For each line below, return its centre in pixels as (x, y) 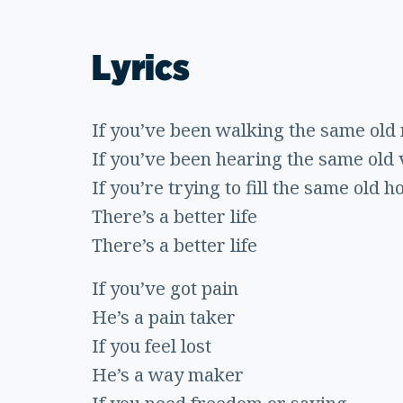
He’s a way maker (168, 375)
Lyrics (141, 68)
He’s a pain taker (164, 318)
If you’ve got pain (165, 289)
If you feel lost (152, 346)
